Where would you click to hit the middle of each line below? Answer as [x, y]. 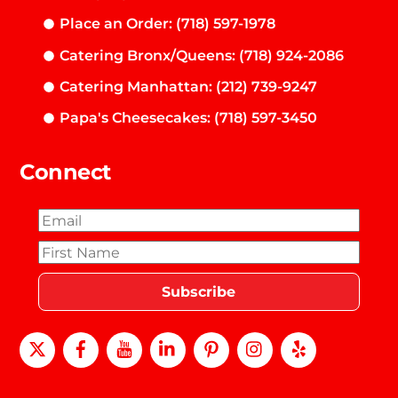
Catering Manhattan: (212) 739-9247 [188, 86]
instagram [310, 339]
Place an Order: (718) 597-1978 [167, 24]
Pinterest [263, 339]
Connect [66, 172]
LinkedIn [218, 339]
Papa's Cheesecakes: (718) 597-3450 [188, 118]
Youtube [173, 339]
